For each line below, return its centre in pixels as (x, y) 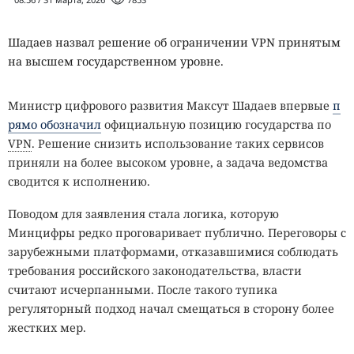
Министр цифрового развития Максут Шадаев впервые (170, 105)
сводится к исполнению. (79, 181)
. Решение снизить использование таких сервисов (178, 143)
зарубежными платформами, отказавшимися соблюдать (173, 251)
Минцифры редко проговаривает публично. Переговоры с (177, 232)
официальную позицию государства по (216, 124)
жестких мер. (47, 327)
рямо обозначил (55, 124)
